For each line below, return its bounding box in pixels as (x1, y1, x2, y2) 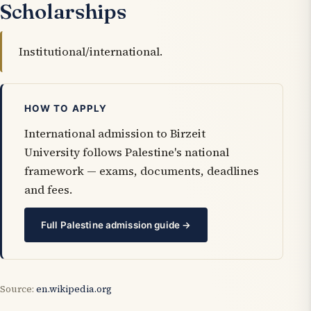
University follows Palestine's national (24, 144, 229, 160)
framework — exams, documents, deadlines (24, 162, 259, 179)
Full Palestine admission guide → (40, 219, 192, 230)
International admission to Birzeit (24, 125, 205, 142)
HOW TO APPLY (24, 102, 107, 114)
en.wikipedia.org (36, 283, 112, 296)
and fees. (24, 181, 72, 198)
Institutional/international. (19, 43, 162, 60)
